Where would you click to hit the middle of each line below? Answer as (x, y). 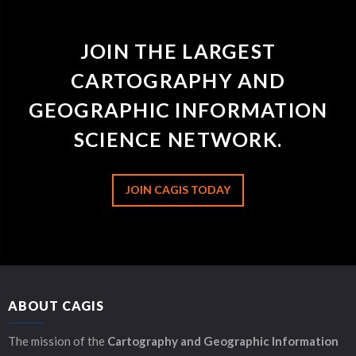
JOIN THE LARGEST (178, 50)
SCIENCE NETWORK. (178, 139)
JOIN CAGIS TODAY (178, 190)
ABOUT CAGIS (56, 306)
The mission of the (58, 341)
